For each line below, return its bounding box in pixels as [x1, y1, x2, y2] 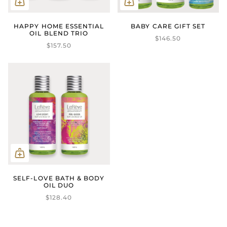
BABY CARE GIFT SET [131, 22, 206, 30]
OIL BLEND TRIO [29, 29, 89, 37]
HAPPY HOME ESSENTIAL [14, 22, 104, 30]
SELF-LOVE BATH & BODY [13, 174, 105, 182]
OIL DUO [44, 181, 74, 189]
